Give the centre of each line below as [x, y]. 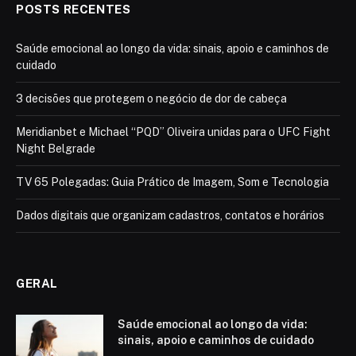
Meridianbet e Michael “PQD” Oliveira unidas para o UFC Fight [173, 132]
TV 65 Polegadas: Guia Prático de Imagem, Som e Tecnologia [172, 182]
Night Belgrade [56, 149]
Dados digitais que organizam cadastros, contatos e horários [170, 216]
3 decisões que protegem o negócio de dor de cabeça [151, 99]
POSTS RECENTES [74, 10]
